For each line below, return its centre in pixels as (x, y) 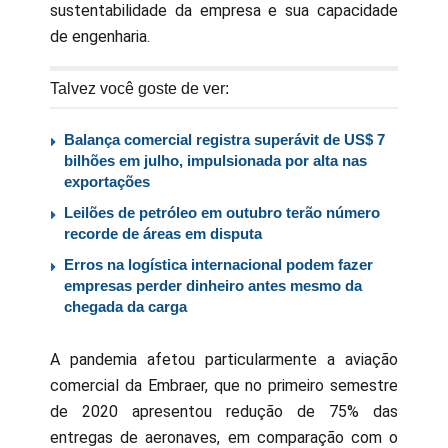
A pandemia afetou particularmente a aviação (224, 360)
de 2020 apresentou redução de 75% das (224, 412)
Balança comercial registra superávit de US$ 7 (224, 140)
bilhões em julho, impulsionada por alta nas (215, 161)
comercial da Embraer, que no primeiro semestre (224, 386)
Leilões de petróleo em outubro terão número (222, 213)
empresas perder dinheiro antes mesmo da (213, 286)
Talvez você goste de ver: (139, 89)
